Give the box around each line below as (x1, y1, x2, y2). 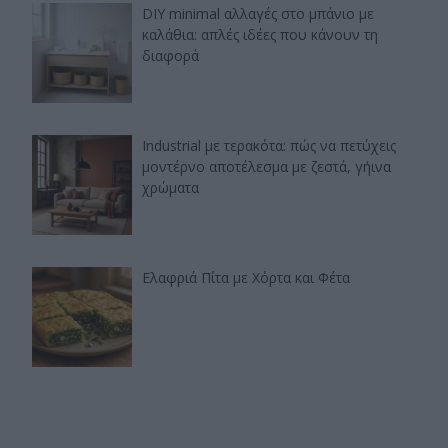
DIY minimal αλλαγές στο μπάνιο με (142, 4, 374, 24)
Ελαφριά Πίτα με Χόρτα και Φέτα (142, 268, 350, 288)
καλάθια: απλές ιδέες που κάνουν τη (142, 25, 378, 45)
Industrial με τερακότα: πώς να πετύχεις (142, 136, 396, 156)
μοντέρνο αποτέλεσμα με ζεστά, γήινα (142, 157, 391, 177)
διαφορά (142, 46, 199, 66)
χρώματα (142, 178, 199, 198)
